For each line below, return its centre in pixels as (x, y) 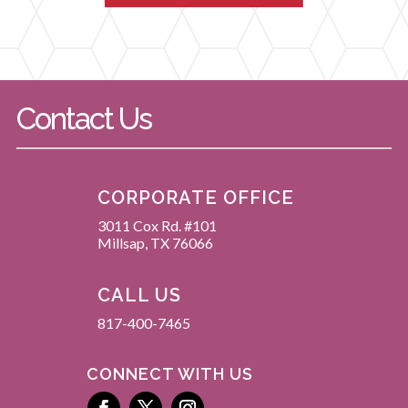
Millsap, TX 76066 (155, 242)
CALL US (139, 295)
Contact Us (83, 119)
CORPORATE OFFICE (195, 197)
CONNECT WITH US (169, 373)
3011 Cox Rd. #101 (157, 225)
